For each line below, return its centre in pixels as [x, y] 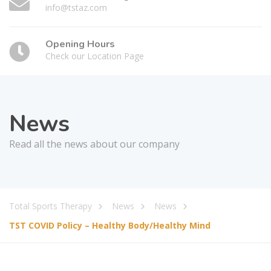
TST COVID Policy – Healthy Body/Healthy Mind [110, 225]
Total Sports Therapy [51, 206]
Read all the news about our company [94, 144]
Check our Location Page [95, 56]
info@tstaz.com [76, 8]
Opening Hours [80, 44]
